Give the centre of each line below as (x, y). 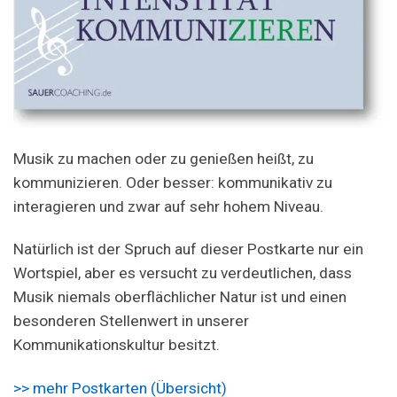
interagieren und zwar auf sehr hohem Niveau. (168, 206)
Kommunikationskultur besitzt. (117, 345)
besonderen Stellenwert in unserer (131, 321)
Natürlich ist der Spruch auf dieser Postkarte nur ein (188, 249)
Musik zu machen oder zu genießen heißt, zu (163, 158)
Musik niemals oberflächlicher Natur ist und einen (180, 297)
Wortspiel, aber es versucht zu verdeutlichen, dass (183, 273)
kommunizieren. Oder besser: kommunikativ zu (173, 182)
